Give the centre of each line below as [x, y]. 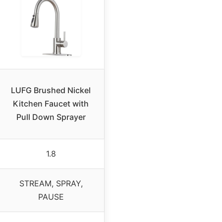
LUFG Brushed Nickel [51, 90]
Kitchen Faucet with [51, 104]
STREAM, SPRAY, [51, 184]
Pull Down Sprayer [51, 117]
